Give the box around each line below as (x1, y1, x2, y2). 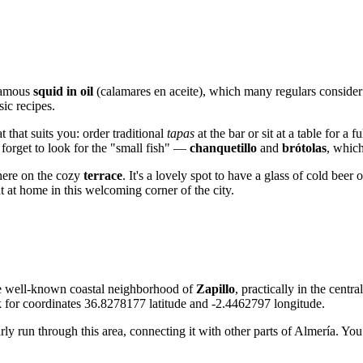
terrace (83, 168, 122, 182)
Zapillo (196, 281, 235, 296)
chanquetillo (190, 140, 257, 155)
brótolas (282, 140, 327, 155)
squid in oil (33, 83, 93, 98)
